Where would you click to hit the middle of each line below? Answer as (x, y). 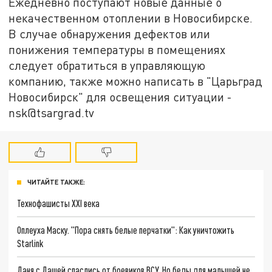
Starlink (30, 243)
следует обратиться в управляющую (107, 66)
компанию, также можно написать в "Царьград (136, 81)
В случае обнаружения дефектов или (110, 34)
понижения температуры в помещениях (117, 50)
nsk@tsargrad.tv (52, 113)
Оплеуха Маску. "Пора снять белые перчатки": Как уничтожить (126, 229)
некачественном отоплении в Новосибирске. (131, 18)
